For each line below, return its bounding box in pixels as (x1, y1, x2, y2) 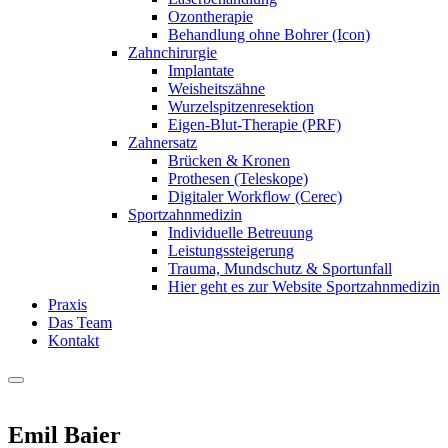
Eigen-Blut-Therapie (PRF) (168, 116, 341, 133)
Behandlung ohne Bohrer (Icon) (168, 26, 370, 43)
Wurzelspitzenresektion (168, 98, 314, 115)
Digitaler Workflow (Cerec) (168, 188, 342, 205)
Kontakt (48, 332, 99, 349)
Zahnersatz (128, 134, 197, 151)
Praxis (48, 296, 87, 313)
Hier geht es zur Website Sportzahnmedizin (168, 278, 440, 295)
